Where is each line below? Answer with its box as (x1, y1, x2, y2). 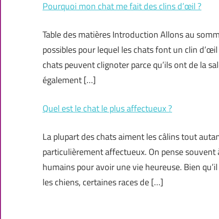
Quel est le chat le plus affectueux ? (43, 102, 172, 115)
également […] (43, 73, 96, 87)
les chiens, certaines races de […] (43, 175, 163, 189)
